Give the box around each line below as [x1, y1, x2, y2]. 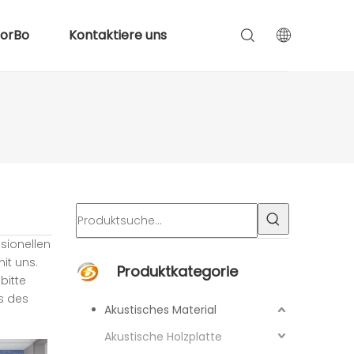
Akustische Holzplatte [104, 329, 222, 345]
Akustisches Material [104, 302, 217, 318]
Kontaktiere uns [68, 26, 167, 44]
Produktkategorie [117, 262, 238, 281]
